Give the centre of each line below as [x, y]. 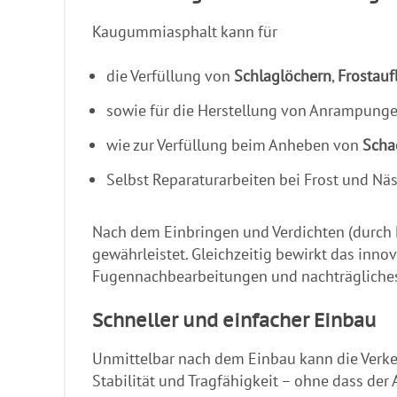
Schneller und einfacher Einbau [234, 321]
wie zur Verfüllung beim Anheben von [234, 145]
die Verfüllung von [170, 76]
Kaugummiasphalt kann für [185, 31]
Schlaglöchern [283, 76]
